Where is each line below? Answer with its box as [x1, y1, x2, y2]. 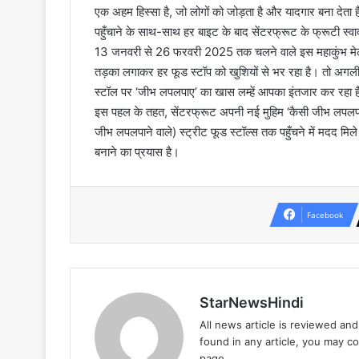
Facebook [307, 209, 343, 221]
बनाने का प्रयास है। [95, 144, 179, 160]
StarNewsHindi [200, 294, 304, 312]
